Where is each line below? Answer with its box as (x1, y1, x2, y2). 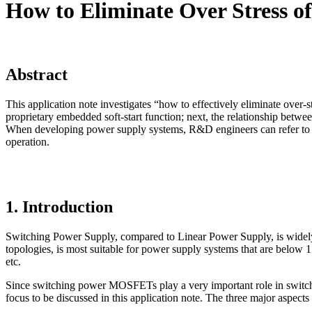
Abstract (6, 65, 68, 84)
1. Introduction (6, 198, 113, 217)
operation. (6, 135, 49, 148)
